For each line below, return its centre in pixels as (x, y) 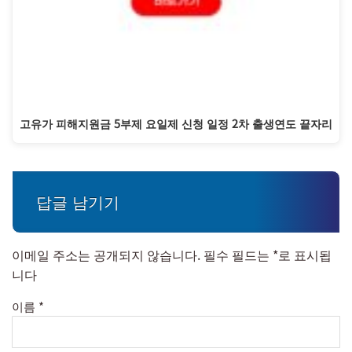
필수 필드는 (238, 255)
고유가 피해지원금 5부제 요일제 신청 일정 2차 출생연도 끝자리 (176, 123)
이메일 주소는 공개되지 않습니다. (106, 255)
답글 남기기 (78, 202)
